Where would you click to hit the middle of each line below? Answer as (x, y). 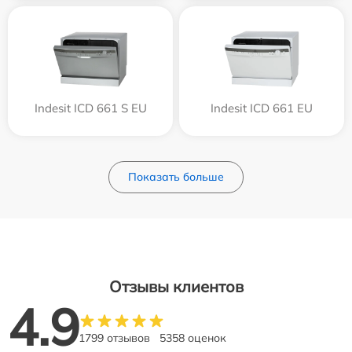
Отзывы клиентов (176, 286)
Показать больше (176, 176)
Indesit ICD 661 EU (262, 108)
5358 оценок (193, 337)
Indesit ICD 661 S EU (90, 108)
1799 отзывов (114, 337)
